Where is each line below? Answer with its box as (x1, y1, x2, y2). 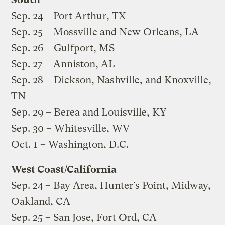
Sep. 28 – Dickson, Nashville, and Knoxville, (11, 74, 212, 86)
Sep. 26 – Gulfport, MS (11, 42, 115, 54)
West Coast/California (11, 163, 117, 175)
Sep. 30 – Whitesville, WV (11, 122, 130, 134)
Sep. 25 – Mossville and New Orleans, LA (11, 26, 199, 38)
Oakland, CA (11, 195, 71, 207)
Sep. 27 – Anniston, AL (11, 58, 116, 70)
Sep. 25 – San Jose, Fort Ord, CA (11, 211, 157, 223)
